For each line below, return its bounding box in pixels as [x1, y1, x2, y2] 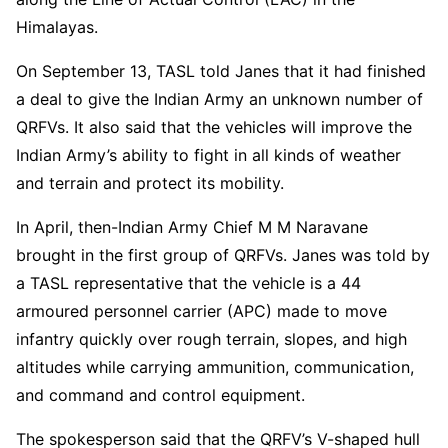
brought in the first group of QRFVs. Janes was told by [16, 244, 430, 265]
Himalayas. [16, 16, 98, 37]
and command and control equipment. [16, 384, 305, 405]
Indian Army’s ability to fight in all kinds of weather [16, 144, 401, 165]
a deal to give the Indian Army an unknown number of [16, 88, 423, 109]
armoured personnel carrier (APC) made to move [16, 300, 387, 321]
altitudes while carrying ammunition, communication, [16, 356, 414, 377]
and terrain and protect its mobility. [16, 172, 284, 193]
